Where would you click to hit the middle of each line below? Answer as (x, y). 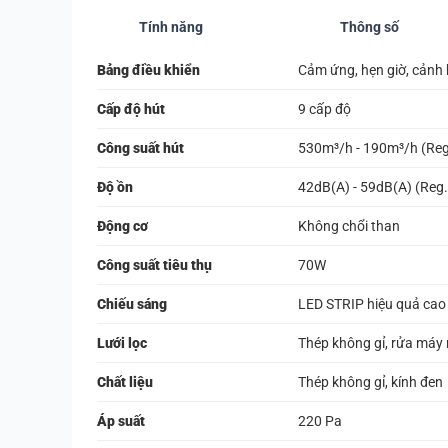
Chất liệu (125, 381)
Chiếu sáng (132, 303)
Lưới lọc (122, 342)
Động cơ (122, 225)
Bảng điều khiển (148, 69)
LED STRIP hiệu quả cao (372, 303)
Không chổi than (349, 225)
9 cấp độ (324, 108)
